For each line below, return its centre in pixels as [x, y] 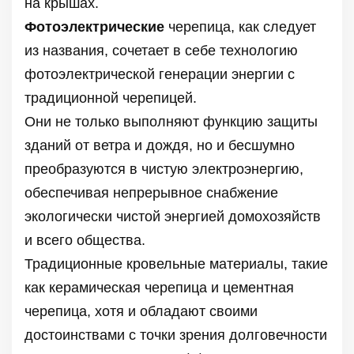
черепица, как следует [240, 26]
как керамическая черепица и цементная [159, 287]
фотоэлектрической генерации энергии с [160, 74]
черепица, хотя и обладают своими [141, 311]
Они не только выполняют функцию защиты [171, 121]
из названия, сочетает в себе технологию [161, 50]
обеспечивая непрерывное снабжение [151, 192]
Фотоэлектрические [94, 26]
